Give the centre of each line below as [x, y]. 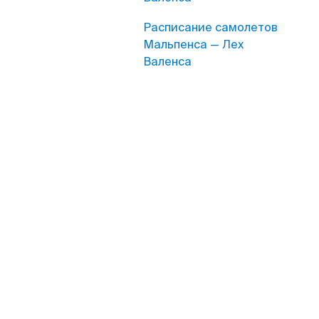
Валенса [167, 62]
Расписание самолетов [210, 27]
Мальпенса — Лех [193, 45]
